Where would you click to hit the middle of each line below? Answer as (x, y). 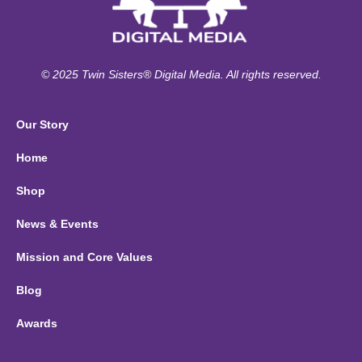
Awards (37, 323)
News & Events (57, 223)
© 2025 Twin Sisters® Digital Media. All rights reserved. (181, 74)
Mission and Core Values (84, 257)
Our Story (42, 124)
